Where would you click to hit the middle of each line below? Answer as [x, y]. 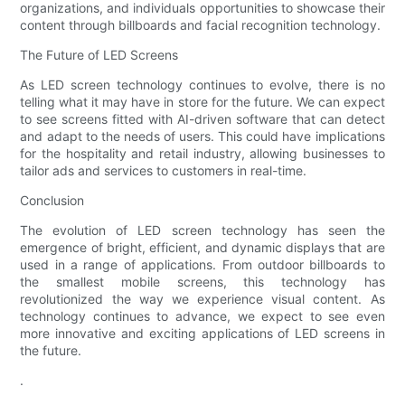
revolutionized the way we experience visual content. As [202, 299]
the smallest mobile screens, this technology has [202, 282]
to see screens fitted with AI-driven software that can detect [202, 119]
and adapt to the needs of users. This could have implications [202, 137]
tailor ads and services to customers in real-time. [164, 171]
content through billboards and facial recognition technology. [201, 25]
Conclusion [52, 201]
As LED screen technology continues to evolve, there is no [202, 85]
